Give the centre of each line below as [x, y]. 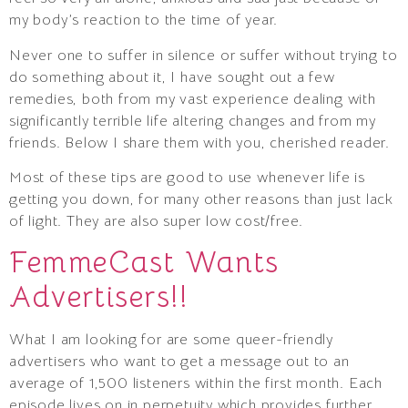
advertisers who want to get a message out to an [179, 362]
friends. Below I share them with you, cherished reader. [199, 143]
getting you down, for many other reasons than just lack [201, 199]
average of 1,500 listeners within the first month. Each [196, 384]
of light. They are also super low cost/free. [157, 221]
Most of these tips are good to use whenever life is [187, 177]
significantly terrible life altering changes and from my [193, 121]
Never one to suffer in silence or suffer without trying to [204, 55]
